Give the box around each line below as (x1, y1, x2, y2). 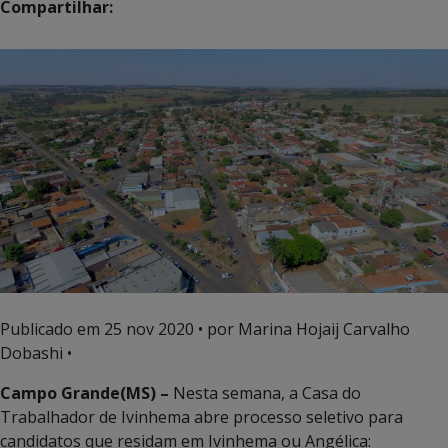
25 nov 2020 (104, 317, 194, 340)
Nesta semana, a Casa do (173, 381, 361, 404)
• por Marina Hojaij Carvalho (194, 317, 410, 340)
